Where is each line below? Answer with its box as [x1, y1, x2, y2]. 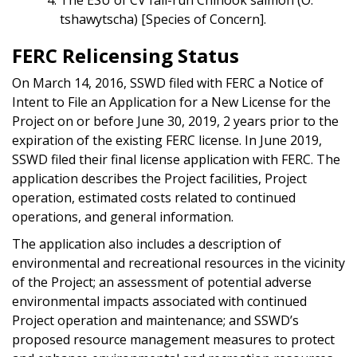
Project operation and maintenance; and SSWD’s [12, 311, 299, 329]
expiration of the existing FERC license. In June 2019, [12, 131, 322, 149]
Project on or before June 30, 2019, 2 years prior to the [12, 112, 339, 130]
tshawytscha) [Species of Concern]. [60, 10, 266, 28]
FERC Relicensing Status [12, 41, 239, 69]
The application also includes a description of [12, 234, 281, 253]
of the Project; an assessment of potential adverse [12, 273, 312, 291]
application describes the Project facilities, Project [12, 169, 307, 187]
